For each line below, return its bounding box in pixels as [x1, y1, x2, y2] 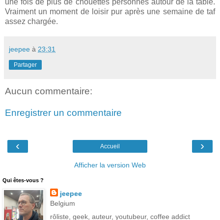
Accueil [100, 143, 120, 150]
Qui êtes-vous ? [2, 177, 44, 184]
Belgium [50, 199, 75, 208]
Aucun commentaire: [5, 86, 92, 97]
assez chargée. [5, 17, 58, 26]
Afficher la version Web [74, 161, 146, 169]
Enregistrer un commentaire [5, 107, 122, 118]
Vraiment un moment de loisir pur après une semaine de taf [5, 7, 215, 16]
